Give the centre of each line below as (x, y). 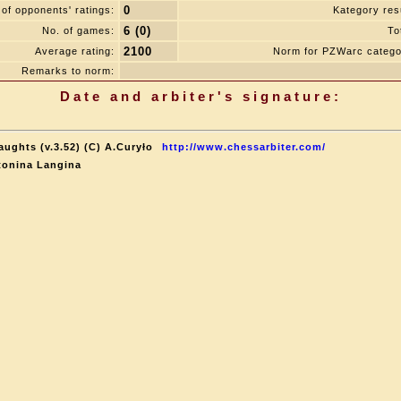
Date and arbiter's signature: (200, 96)
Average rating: (75, 51)
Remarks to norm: (68, 71)
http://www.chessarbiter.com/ (244, 147)
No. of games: (78, 30)
